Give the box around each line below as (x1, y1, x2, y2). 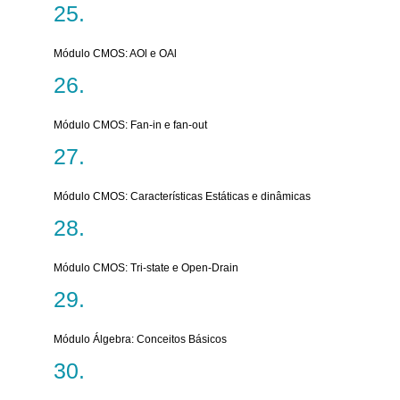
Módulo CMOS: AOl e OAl (54, 47, 177, 60)
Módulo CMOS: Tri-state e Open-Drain (54, 262, 238, 274)
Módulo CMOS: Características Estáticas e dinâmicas (54, 190, 311, 203)
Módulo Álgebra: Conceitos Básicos (54, 333, 227, 346)
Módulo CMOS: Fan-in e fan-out (54, 119, 207, 131)
